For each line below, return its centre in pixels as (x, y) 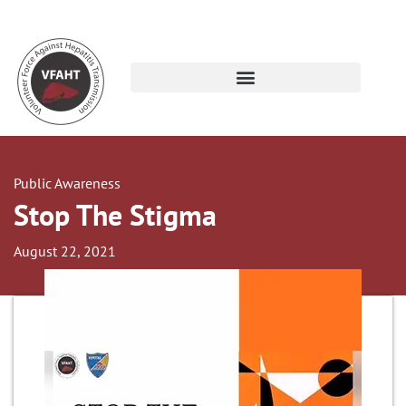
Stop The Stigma (115, 215)
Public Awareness (67, 183)
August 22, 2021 (65, 251)
